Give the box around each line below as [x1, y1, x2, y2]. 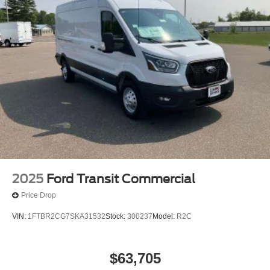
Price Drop [21, 191, 56, 200]
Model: [152, 212, 177, 221]
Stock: [105, 212, 127, 221]
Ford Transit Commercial [46, 171, 195, 186]
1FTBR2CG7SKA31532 [28, 212, 105, 221]
